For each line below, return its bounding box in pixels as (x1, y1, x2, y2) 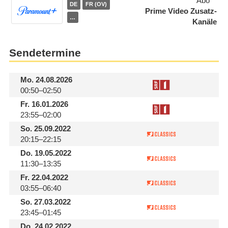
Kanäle (192, 17, 217, 26)
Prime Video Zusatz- (145, 7, 217, 16)
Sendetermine (9, 47, 81, 60)
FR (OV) (85, 1, 107, 8)
